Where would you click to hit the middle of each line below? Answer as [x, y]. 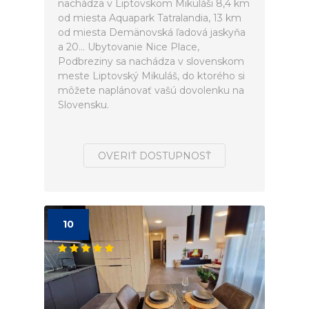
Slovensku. [83, 105]
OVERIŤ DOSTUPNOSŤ [154, 156]
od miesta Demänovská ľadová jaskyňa [152, 32]
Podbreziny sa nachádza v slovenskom [151, 61]
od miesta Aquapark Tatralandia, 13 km [150, 18]
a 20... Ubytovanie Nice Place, [129, 47]
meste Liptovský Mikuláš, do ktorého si [151, 76]
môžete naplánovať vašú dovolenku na [151, 90]
